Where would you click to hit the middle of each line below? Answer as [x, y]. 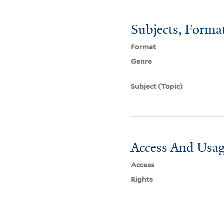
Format [144, 47]
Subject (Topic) [157, 86]
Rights [142, 179]
